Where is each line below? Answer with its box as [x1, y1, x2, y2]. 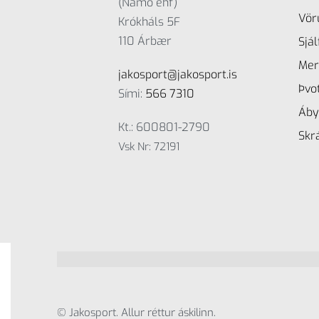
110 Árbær [118, 33, 172, 49]
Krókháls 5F [118, 14, 181, 30]
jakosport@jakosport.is [118, 67, 238, 83]
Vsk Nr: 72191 [118, 140, 180, 155]
